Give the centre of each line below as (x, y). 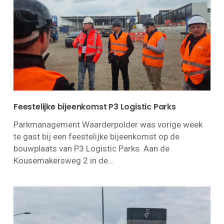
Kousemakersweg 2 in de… (63, 160)
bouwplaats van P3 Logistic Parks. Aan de (91, 148)
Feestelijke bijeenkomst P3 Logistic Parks (94, 106)
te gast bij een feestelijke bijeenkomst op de (96, 136)
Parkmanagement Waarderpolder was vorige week (108, 124)
